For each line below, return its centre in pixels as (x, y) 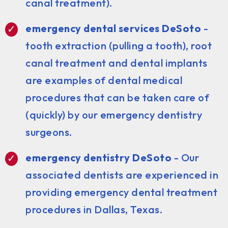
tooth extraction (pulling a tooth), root (119, 45)
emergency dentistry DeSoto (98, 157)
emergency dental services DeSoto (113, 28)
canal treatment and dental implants (117, 63)
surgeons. (49, 132)
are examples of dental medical (104, 80)
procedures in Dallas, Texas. (94, 209)
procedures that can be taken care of (117, 97)
